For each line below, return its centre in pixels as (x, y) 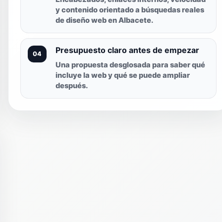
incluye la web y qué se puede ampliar (123, 76)
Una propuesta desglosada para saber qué (130, 65)
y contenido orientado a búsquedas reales (130, 10)
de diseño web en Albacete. (104, 21)
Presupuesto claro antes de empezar (127, 50)
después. (72, 86)
